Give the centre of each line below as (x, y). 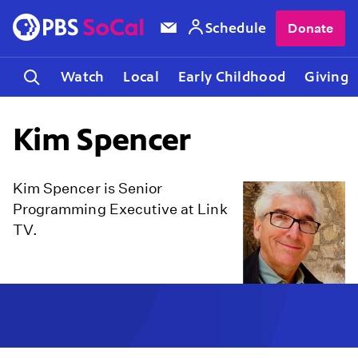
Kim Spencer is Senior (88, 189)
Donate (310, 28)
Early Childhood (232, 77)
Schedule (236, 28)
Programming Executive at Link (120, 209)
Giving (326, 77)
